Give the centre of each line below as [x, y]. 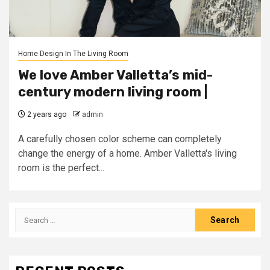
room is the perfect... [61, 168]
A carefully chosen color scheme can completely [120, 139]
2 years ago [46, 115]
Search [31, 215]
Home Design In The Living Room [73, 54]
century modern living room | [113, 92]
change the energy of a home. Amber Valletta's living [127, 153]
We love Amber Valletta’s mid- [115, 75]
